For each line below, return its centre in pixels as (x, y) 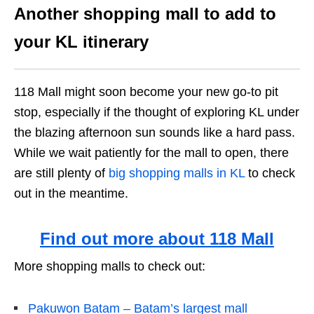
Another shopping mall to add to (145, 14)
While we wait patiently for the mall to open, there (151, 153)
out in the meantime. (71, 194)
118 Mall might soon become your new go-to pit (146, 92)
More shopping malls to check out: (110, 267)
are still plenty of (61, 173)
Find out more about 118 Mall (157, 239)
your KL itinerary (81, 42)
